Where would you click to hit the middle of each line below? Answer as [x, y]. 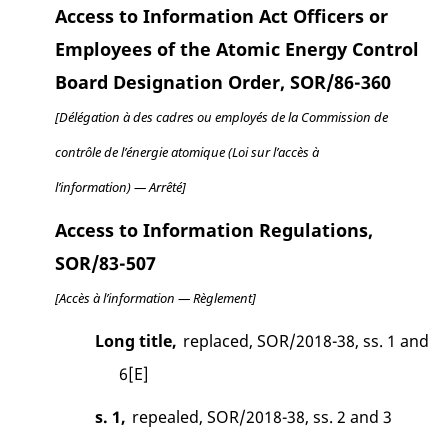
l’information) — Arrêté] [120, 187]
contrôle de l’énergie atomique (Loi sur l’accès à [187, 152]
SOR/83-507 [105, 263]
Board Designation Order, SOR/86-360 [223, 82]
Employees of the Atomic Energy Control [237, 49]
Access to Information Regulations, [214, 230]
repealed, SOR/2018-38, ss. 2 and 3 [261, 417]
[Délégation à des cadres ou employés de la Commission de [221, 117]
